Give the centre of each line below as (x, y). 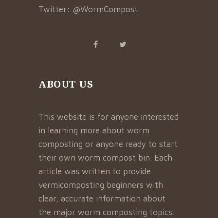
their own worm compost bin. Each (105, 158)
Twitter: (55, 9)
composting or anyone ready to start (108, 144)
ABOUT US (66, 84)
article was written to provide (95, 172)
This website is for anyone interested (109, 117)
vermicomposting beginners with (101, 185)
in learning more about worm (94, 131)
